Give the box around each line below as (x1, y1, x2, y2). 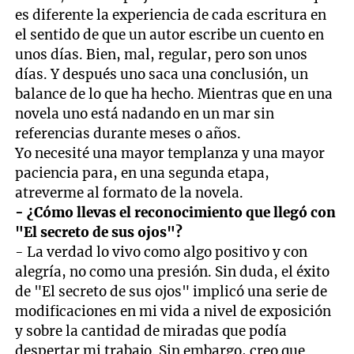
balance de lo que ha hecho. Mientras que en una (15, 85, 333, 103)
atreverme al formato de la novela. (15, 183, 244, 201)
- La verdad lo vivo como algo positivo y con (15, 243, 308, 261)
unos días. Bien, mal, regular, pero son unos (15, 45, 308, 63)
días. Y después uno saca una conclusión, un (15, 65, 309, 83)
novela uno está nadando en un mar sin (15, 104, 275, 122)
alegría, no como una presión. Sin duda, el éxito (15, 262, 330, 281)
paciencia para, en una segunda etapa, (15, 164, 270, 182)
